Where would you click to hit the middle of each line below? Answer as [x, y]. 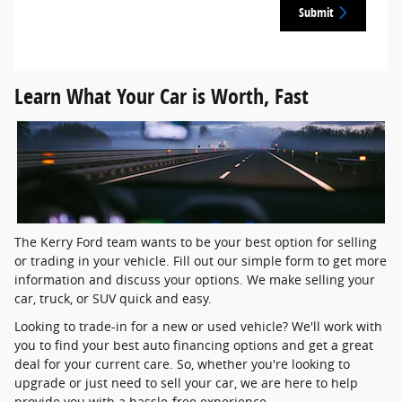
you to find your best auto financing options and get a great [194, 345]
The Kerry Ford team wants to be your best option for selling [196, 241]
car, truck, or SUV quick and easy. [113, 298]
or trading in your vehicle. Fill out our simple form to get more [201, 260]
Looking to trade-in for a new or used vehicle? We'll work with [198, 326]
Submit [316, 13]
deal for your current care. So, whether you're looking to [182, 363]
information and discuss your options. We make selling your [195, 279]
